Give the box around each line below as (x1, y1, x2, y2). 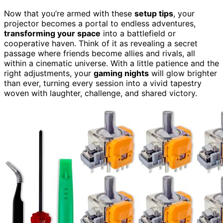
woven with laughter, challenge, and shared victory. (4, 88, 197, 98)
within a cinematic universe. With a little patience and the (4, 58, 219, 68)
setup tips (134, 8, 173, 18)
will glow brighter (149, 68, 217, 78)
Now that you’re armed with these (4, 8, 134, 18)
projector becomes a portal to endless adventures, (4, 18, 196, 28)
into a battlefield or (101, 28, 176, 38)
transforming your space (4, 28, 101, 38)
